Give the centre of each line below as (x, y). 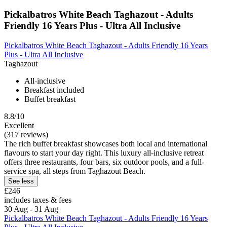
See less (21, 181)
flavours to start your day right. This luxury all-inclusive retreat (104, 153)
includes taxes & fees (38, 200)
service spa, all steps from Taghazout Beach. (75, 171)
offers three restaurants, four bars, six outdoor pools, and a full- (104, 162)
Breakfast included (54, 90)
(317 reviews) (26, 134)
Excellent (19, 125)
